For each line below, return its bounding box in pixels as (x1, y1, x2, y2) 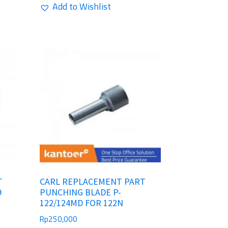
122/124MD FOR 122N (39, 197, 123, 209)
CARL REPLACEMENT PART (39, 176, 146, 188)
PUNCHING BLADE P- (39, 186, 121, 198)
